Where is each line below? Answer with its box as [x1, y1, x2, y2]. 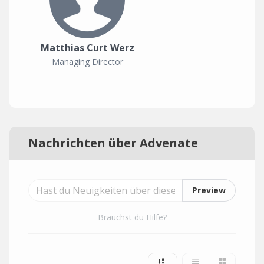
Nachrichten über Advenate [28, 135, 198, 151]
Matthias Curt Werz [40, 41, 134, 54]
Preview [192, 184, 226, 196]
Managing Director [51, 56, 123, 67]
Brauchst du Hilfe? [97, 212, 167, 223]
